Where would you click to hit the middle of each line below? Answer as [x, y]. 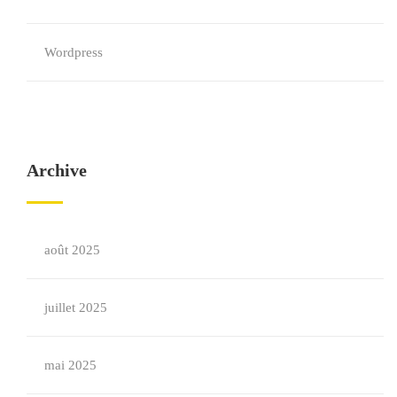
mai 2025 [70, 365]
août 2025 [72, 250]
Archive [57, 170]
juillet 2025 [76, 307]
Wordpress [74, 52]
